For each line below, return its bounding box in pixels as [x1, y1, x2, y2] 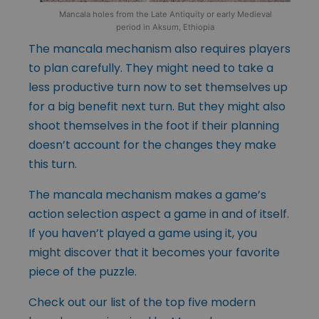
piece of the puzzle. [28, 263, 137, 280]
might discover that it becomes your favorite [28, 244, 280, 261]
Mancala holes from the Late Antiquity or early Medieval [58, 9, 272, 19]
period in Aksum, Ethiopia [116, 21, 214, 32]
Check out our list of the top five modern [28, 293, 256, 310]
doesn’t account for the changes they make [28, 136, 276, 153]
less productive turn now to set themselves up [28, 78, 288, 95]
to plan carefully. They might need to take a [28, 59, 273, 76]
